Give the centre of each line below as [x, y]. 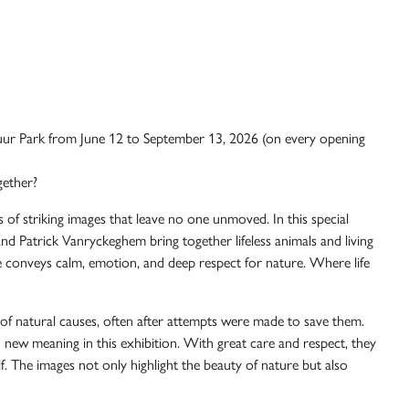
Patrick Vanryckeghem [83, 241]
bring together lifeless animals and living [260, 241]
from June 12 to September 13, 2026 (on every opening [205, 138]
